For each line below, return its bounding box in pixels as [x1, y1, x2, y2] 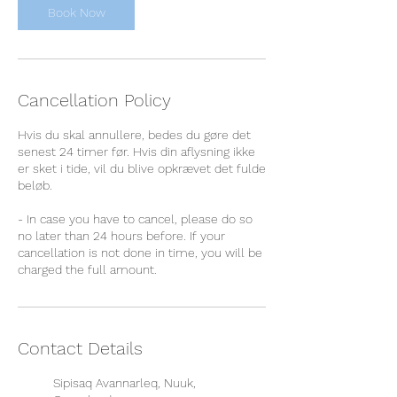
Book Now [47, 5, 105, 19]
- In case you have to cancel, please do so [18, 212, 253, 226]
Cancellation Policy [18, 90, 171, 111]
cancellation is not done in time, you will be [18, 245, 262, 260]
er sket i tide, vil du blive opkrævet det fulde [18, 161, 266, 175]
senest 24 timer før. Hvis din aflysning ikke [18, 144, 255, 159]
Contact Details [18, 338, 143, 359]
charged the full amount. [18, 262, 157, 276]
